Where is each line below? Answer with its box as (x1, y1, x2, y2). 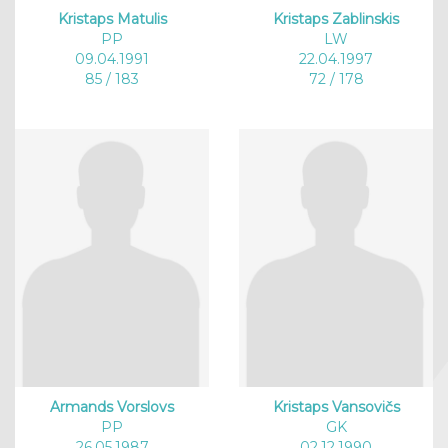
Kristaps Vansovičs (272, 398, 400, 417)
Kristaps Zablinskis (273, 9, 399, 28)
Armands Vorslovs (50, 398, 174, 417)
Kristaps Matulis (57, 9, 167, 28)
